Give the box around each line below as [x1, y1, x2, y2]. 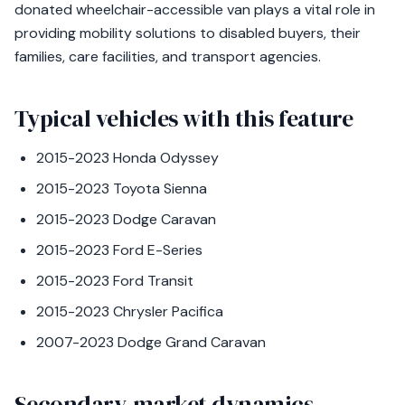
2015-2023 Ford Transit [36, 271, 193, 290]
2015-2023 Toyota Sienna [36, 179, 207, 198]
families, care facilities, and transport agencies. [14, 47, 321, 66]
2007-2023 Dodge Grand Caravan [36, 333, 266, 352]
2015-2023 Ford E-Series [36, 240, 202, 259]
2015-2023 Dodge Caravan [36, 210, 216, 229]
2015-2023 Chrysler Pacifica [36, 302, 223, 321]
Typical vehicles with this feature [14, 102, 353, 135]
